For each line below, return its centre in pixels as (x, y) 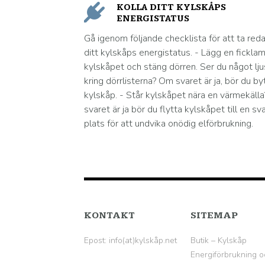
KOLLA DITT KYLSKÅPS (171, 7)
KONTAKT (109, 216)
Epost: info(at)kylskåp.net (130, 240)
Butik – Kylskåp (219, 240)
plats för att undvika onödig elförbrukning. (169, 124)
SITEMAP (214, 216)
